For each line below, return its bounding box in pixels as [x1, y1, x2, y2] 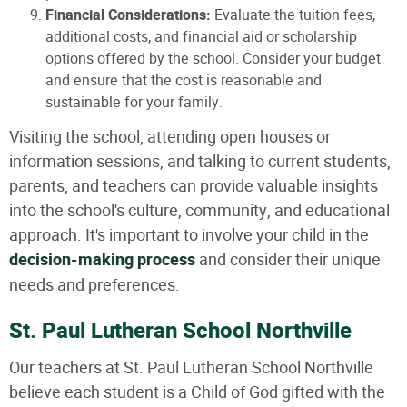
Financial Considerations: [45, 4, 211, 26]
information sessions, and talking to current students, [9, 149, 391, 173]
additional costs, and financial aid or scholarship [45, 25, 357, 47]
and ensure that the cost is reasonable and [45, 69, 322, 91]
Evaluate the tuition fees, [211, 4, 375, 25]
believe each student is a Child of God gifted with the [9, 380, 385, 403]
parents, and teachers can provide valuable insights [9, 174, 378, 197]
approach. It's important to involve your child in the [9, 223, 369, 246]
